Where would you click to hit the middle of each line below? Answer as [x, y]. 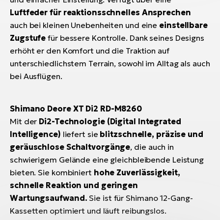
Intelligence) [35, 134]
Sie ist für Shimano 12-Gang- [141, 198]
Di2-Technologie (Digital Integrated [110, 121]
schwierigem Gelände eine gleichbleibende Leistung [107, 159]
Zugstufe [28, 38]
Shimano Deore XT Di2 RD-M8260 [76, 108]
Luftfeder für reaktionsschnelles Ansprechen [100, 12]
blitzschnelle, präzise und [151, 134]
